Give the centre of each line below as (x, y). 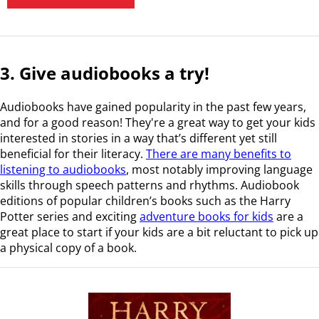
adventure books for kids (206, 217)
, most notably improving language (219, 170)
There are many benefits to (219, 154)
